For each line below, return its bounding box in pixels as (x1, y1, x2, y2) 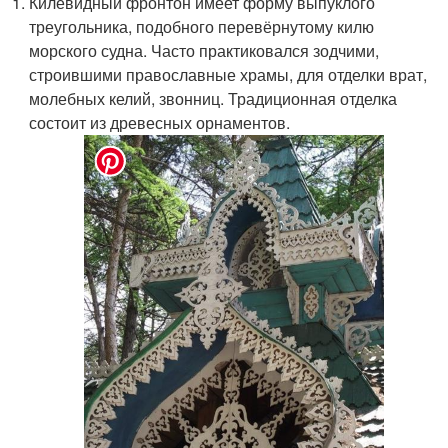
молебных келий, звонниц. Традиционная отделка (29, 87, 398, 110)
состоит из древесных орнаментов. (29, 111, 291, 134)
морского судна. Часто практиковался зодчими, (29, 39, 380, 62)
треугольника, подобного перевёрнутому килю (29, 15, 375, 38)
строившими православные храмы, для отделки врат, (29, 63, 428, 86)
